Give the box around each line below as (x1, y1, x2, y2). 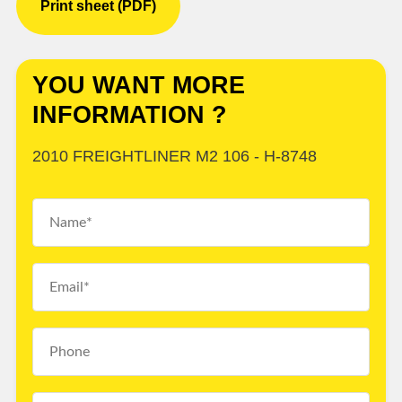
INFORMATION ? (32, 101, 227, 129)
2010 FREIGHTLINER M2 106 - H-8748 (32, 147, 317, 166)
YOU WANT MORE (32, 72, 245, 100)
